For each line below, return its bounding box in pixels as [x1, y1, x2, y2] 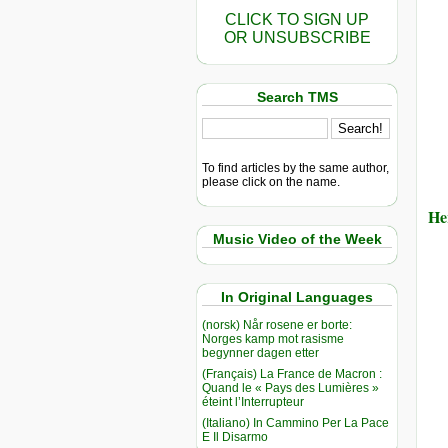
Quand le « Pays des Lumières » [202, 380, 379, 395]
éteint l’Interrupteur [202, 394, 304, 409]
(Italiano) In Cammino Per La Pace [202, 415, 389, 430]
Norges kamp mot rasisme [202, 331, 344, 346]
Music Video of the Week [212, 230, 382, 247]
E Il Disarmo [202, 429, 268, 444]
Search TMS [256, 89, 338, 105]
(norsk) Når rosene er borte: [202, 317, 352, 332]
